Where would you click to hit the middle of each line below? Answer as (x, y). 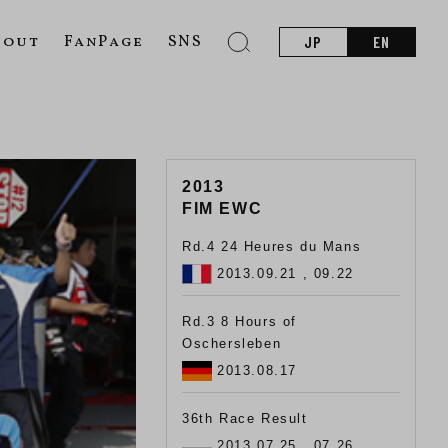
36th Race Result (245, 418)
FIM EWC (222, 208)
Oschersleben (232, 343)
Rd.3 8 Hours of (239, 321)
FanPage (103, 42)
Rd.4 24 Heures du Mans (272, 246)
